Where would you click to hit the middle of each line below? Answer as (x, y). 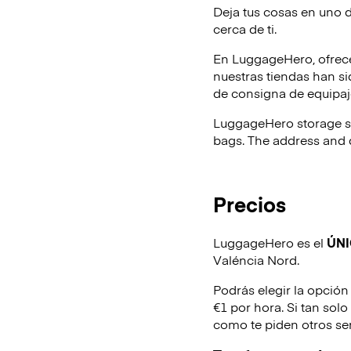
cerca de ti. (245, 28)
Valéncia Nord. (256, 259)
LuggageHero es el (270, 242)
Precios (250, 204)
